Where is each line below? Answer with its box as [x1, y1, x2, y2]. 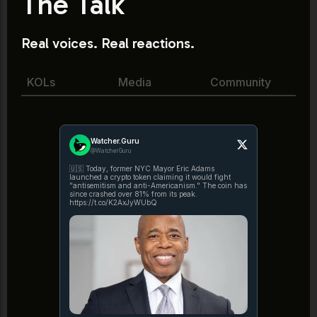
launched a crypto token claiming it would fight [69, 172, 231, 181]
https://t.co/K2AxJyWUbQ [69, 197, 157, 207]
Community [209, 74, 271, 89]
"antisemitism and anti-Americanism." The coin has [69, 180, 202, 190]
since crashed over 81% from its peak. [69, 189, 197, 198]
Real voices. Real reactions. [21, 34, 195, 52]
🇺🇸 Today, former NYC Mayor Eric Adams [69, 163, 214, 173]
